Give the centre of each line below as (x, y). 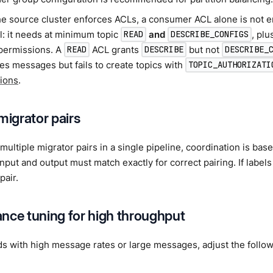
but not (204, 49)
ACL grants (116, 49)
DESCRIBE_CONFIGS (210, 34)
